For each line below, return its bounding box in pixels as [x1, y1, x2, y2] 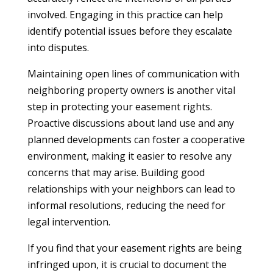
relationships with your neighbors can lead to [27, 182, 235, 196]
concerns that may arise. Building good [27, 166, 205, 179]
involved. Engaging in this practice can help [27, 8, 223, 21]
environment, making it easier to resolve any [27, 149, 232, 163]
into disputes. [27, 41, 89, 54]
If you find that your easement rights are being [27, 241, 242, 255]
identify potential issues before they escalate [27, 24, 232, 38]
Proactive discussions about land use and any [27, 116, 234, 130]
